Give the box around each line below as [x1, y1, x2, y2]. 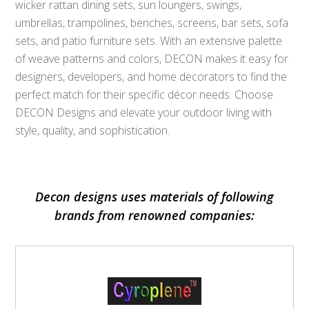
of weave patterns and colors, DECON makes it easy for [15, 51, 289, 67]
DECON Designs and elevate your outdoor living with [15, 105, 272, 121]
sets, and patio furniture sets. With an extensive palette [15, 33, 283, 49]
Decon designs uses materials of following [35, 188, 274, 206]
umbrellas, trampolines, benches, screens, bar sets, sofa [15, 15, 289, 31]
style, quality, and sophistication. [15, 123, 170, 139]
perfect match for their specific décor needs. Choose [15, 87, 274, 103]
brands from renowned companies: [54, 207, 255, 224]
